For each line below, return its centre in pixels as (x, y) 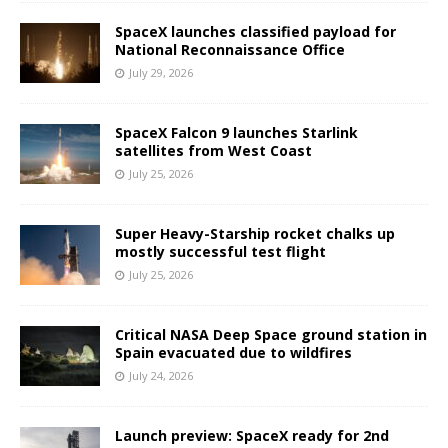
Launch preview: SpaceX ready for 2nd (252, 436)
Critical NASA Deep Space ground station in (271, 335)
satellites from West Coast (213, 151)
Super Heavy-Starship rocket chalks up (255, 234)
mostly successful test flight (220, 252)
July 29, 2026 (161, 73)
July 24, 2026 (161, 376)
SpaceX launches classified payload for (255, 32)
